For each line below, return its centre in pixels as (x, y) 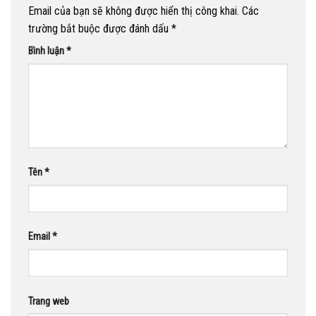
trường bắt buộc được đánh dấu (100, 28)
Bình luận (47, 51)
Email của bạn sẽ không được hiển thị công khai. (134, 11)
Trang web (49, 301)
